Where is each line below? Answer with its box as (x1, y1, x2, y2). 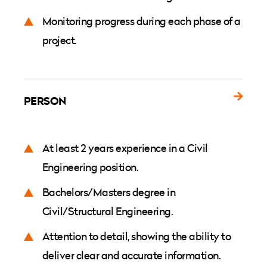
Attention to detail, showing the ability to (42, 229, 231, 244)
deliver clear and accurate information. (42, 248, 221, 263)
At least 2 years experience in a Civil (42, 141, 208, 156)
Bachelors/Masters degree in (42, 185, 176, 200)
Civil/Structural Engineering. (42, 204, 173, 219)
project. (42, 33, 77, 48)
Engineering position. (42, 160, 139, 175)
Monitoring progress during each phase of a (42, 14, 241, 29)
